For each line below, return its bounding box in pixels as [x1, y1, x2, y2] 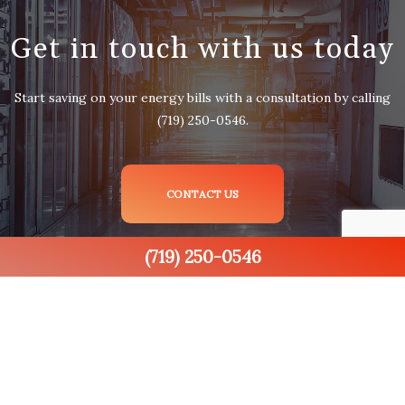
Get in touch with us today [11, 30, 394, 68]
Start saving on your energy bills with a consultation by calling [14, 89, 391, 106]
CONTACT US [166, 186, 239, 201]
